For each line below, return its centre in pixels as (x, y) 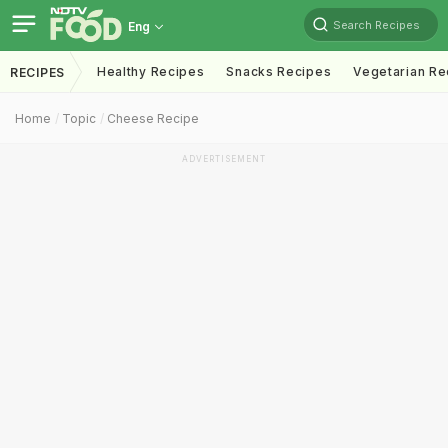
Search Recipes (376, 24)
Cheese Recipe (153, 118)
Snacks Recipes (279, 71)
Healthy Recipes (150, 71)
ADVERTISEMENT (224, 159)
